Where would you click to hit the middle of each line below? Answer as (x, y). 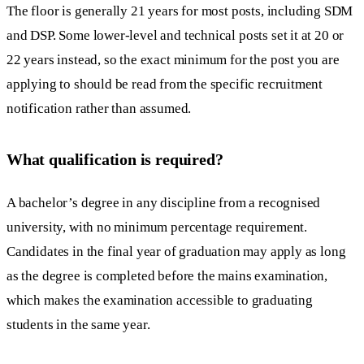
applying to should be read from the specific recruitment (165, 84)
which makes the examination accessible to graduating (160, 300)
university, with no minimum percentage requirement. (157, 227)
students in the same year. (78, 324)
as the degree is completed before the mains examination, (167, 275)
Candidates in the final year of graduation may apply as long (176, 251)
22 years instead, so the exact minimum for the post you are (173, 60)
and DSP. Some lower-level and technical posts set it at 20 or (175, 36)
